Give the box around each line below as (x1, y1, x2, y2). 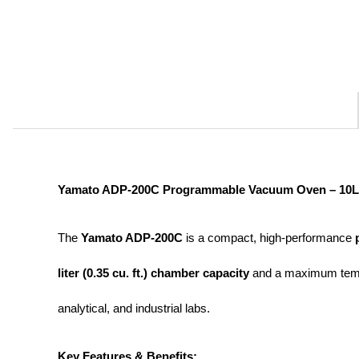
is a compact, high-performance (183, 231, 355, 244)
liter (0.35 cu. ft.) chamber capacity (58, 266, 249, 280)
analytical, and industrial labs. (58, 301, 210, 315)
